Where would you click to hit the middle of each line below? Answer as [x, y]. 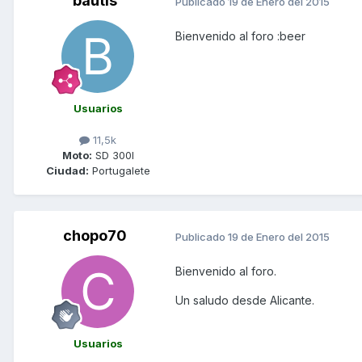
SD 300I [113, 156]
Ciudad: [67, 171]
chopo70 [95, 236]
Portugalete [119, 171]
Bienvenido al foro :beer [240, 36]
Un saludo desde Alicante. [245, 301]
